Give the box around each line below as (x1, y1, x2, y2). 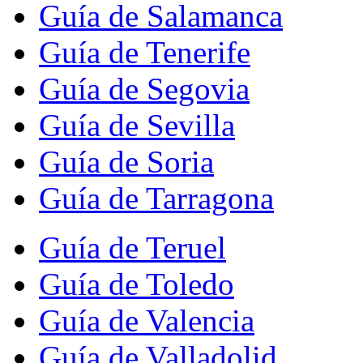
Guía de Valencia (39, 302, 254, 338)
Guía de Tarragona (39, 180, 274, 216)
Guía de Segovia (39, 70, 250, 106)
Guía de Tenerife (39, 34, 250, 70)
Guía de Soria (39, 143, 214, 179)
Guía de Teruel (39, 229, 226, 265)
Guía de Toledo (39, 266, 234, 301)
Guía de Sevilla (39, 107, 235, 143)
